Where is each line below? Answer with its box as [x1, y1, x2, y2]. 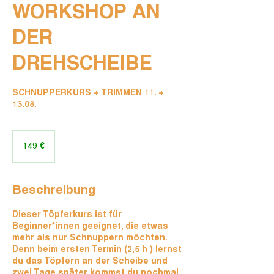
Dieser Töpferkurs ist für [12, 211, 122, 220]
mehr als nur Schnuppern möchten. [12, 234, 167, 243]
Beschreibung [12, 185, 95, 197]
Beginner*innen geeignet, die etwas [12, 223, 168, 231]
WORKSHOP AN [12, 4, 160, 23]
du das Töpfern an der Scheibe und [12, 257, 168, 266]
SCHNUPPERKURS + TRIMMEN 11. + [12, 89, 164, 98]
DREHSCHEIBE [12, 56, 152, 75]
